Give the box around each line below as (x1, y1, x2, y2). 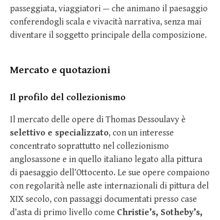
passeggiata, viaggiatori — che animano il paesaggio (10, 3, 208, 14)
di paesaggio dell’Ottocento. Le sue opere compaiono (10, 167, 210, 178)
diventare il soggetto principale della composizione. (10, 29, 207, 40)
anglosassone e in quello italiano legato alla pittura (10, 154, 202, 165)
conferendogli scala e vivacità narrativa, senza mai (10, 16, 201, 27)
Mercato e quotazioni (10, 63, 110, 76)
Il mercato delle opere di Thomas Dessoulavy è (10, 114, 186, 125)
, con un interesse (109, 128, 174, 138)
